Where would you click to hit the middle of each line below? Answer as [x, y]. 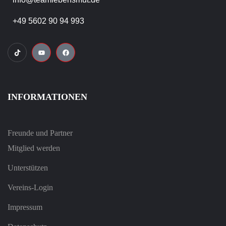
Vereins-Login [30, 188]
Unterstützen [28, 168]
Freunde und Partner [40, 133]
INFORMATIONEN [47, 97]
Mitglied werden [34, 148]
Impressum [25, 207]
